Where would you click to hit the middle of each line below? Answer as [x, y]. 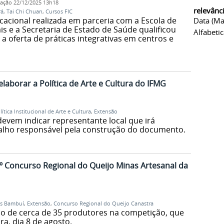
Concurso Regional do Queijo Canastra [103, 203]
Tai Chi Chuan [24, 12]
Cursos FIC [59, 12]
